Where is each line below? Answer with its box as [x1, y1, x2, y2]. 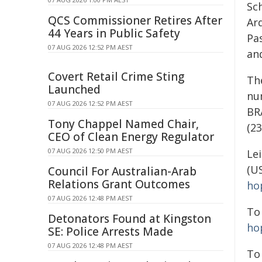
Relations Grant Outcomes [48, 177, 190, 192]
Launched [48, 82, 101, 97]
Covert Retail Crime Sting [48, 69, 184, 84]
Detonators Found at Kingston [48, 211, 211, 226]
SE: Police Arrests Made [48, 224, 173, 239]
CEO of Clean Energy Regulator [48, 129, 214, 144]
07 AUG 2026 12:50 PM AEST [48, 146, 133, 155]
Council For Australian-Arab [48, 164, 196, 179]
